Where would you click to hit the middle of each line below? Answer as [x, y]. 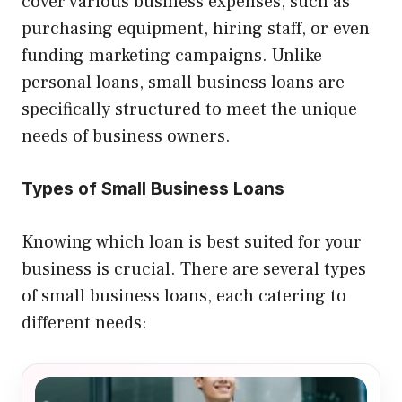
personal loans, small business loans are [183, 83]
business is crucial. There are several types [194, 270]
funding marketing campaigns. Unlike [172, 56]
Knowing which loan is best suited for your [192, 243]
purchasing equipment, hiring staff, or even [196, 29]
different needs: [84, 323]
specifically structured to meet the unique [189, 110]
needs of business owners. [126, 137]
